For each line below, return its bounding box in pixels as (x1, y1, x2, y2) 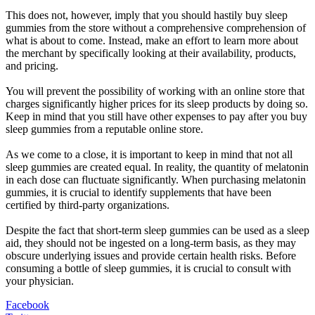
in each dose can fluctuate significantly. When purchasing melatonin (6, 173, 306, 186)
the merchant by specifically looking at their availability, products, (6, 46, 296, 59)
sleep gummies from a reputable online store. (6, 122, 203, 135)
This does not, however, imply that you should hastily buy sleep (6, 8, 288, 21)
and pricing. (6, 59, 58, 72)
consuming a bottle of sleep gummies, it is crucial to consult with (6, 262, 291, 274)
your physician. (6, 274, 74, 287)
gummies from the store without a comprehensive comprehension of (6, 21, 306, 34)
